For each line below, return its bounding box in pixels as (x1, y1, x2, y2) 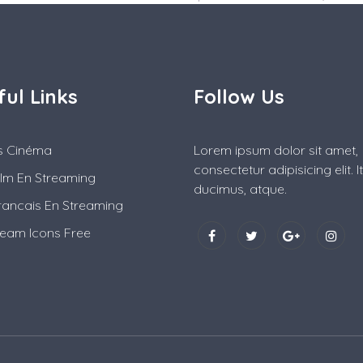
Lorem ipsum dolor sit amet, (194, 142, 358, 159)
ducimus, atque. (194, 181, 287, 198)
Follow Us (194, 84, 284, 109)
